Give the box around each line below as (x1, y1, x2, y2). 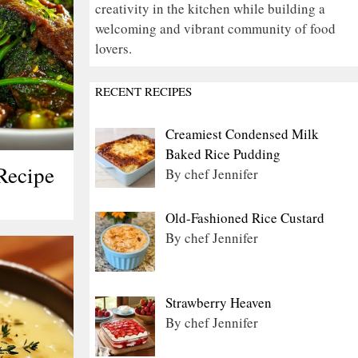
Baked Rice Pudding (165, 144, 280, 163)
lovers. (95, 38, 132, 58)
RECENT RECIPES (95, 82, 192, 99)
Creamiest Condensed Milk (165, 124, 319, 143)
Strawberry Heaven (165, 292, 272, 312)
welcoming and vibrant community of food (95, 18, 336, 38)
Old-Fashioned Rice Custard (165, 209, 324, 228)
